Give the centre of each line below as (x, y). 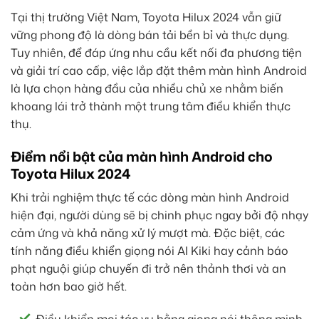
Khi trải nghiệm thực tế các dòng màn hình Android (150, 198)
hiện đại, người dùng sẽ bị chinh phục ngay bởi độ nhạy (159, 215)
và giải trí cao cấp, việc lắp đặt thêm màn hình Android (159, 71)
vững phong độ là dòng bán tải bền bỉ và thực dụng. (150, 35)
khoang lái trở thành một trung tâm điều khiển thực (151, 106)
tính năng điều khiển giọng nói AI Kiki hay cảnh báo (150, 251)
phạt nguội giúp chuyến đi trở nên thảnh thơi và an (148, 269)
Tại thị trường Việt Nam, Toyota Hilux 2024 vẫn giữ (146, 17)
